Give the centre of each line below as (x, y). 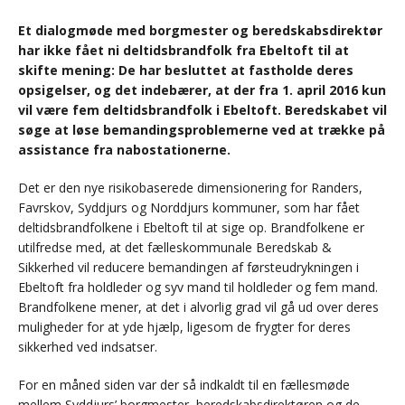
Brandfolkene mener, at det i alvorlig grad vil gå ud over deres (198, 307)
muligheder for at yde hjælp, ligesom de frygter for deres (184, 327)
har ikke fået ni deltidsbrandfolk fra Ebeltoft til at (184, 51)
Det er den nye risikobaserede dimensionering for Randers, (190, 188)
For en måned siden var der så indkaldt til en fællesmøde (184, 385)
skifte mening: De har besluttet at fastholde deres (186, 71)
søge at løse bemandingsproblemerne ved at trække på (202, 130)
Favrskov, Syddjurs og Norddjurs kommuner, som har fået (189, 208)
